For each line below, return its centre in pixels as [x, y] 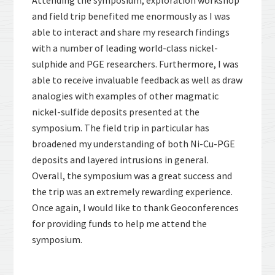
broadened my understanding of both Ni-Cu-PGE [134, 144]
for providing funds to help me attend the [120, 223]
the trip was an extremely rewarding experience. [133, 192]
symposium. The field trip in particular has [121, 128]
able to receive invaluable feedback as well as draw [137, 80]
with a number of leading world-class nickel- [125, 48]
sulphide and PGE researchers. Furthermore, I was [136, 64]
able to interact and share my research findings [131, 32]
